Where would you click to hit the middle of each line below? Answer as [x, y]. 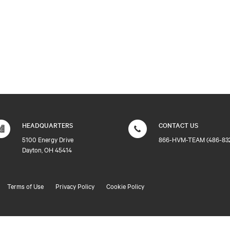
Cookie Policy [125, 186]
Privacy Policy [75, 186]
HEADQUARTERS [47, 125]
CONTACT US [179, 125]
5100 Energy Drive [47, 139]
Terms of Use [25, 186]
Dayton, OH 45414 [47, 149]
